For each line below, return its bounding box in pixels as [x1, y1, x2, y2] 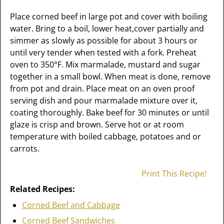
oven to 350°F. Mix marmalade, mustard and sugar [9, 59, 200, 70]
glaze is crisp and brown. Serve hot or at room [9, 119, 184, 130]
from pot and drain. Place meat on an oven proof [9, 83, 194, 94]
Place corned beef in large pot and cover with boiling [9, 11, 207, 22]
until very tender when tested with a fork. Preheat [9, 47, 196, 58]
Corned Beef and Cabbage [21, 199, 120, 210]
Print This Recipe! [141, 168, 207, 179]
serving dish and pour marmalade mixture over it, [9, 95, 197, 106]
